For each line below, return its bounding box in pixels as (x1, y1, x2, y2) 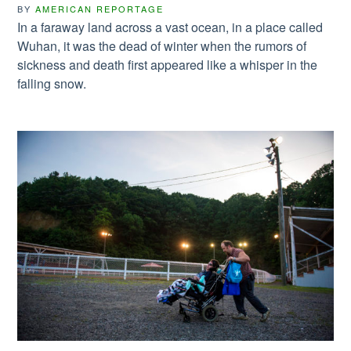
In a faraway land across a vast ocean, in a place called (17, 17, 324, 36)
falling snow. (17, 74, 87, 92)
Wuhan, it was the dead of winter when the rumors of (17, 36, 307, 55)
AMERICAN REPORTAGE (35, 2, 165, 15)
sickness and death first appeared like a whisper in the (17, 55, 318, 74)
